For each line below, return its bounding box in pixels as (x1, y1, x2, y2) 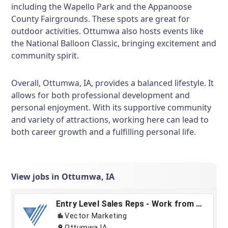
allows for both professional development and (11, 90, 190, 101)
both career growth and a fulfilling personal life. (11, 126, 196, 137)
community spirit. (11, 50, 79, 61)
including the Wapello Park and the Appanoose (11, 1, 192, 12)
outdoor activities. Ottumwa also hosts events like (11, 25, 204, 37)
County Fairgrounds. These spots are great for (11, 13, 190, 24)
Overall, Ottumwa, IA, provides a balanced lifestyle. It (11, 77, 214, 89)
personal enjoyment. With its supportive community (11, 102, 212, 113)
